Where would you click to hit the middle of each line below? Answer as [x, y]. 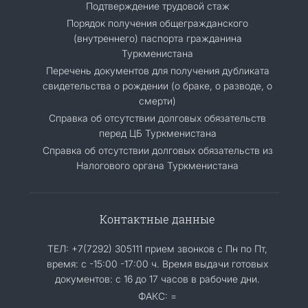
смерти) [157, 100]
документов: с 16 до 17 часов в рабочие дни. [157, 278]
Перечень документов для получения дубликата [157, 70]
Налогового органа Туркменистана [157, 165]
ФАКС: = [157, 296]
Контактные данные [157, 219]
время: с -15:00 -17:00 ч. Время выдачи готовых [157, 263]
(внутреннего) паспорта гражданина [157, 38]
